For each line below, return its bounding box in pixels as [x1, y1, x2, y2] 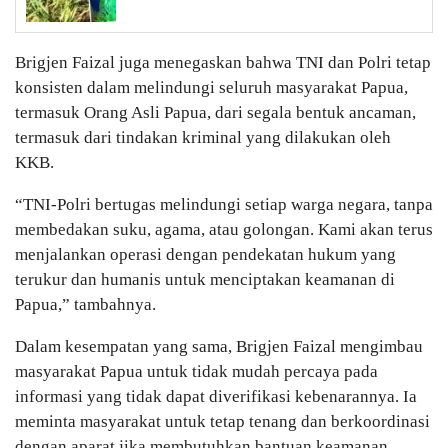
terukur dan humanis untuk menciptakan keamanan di [15, 269, 395, 289]
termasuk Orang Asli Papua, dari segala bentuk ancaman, [15, 102, 416, 122]
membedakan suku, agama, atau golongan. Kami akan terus [15, 219, 433, 239]
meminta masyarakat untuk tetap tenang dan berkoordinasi [15, 411, 430, 431]
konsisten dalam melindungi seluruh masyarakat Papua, [15, 77, 408, 97]
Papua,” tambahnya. [15, 294, 156, 314]
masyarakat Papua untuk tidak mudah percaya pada [15, 361, 378, 381]
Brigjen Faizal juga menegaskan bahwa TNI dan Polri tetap [15, 52, 431, 72]
